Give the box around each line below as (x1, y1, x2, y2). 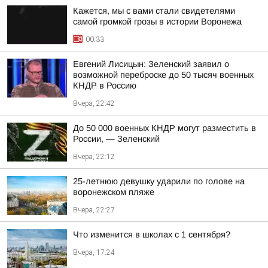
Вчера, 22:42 (73, 99, 115, 108)
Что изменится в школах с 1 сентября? (73, 230, 230, 239)
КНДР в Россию (73, 81, 136, 90)
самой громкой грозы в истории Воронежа (73, 17, 242, 26)
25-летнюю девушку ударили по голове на (73, 176, 245, 186)
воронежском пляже (73, 187, 154, 197)
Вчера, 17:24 (73, 248, 115, 257)
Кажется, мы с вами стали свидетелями (73, 6, 235, 16)
